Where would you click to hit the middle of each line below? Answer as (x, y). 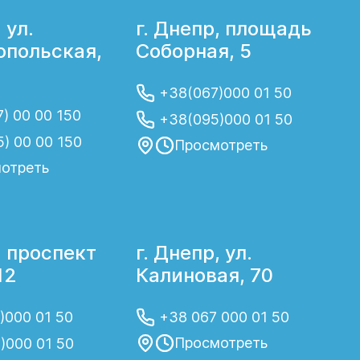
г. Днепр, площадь (224, 29)
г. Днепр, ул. (194, 253)
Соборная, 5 (194, 51)
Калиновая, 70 (205, 275)
